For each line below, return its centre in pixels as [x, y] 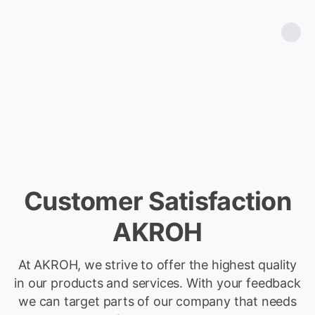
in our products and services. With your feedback [157, 283]
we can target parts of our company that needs [157, 301]
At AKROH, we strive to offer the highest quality [157, 265]
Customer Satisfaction [157, 201]
